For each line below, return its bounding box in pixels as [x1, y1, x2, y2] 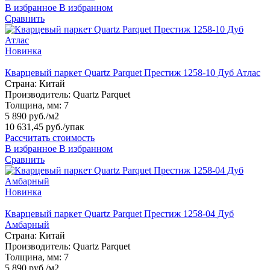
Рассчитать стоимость [5, 132, 95, 143]
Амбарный [5, 219, 49, 230]
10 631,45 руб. [5, 121, 63, 132]
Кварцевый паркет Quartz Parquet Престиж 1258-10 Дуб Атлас [5, 67, 260, 78]
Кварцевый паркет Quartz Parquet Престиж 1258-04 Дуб [5, 208, 234, 219]
